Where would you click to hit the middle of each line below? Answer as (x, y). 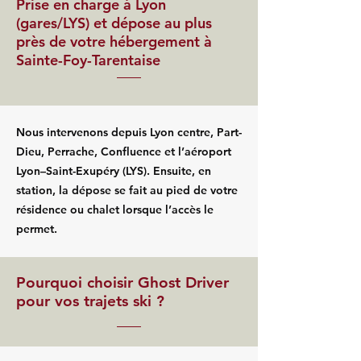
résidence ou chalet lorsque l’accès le (115, 210)
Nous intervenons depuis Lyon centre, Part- (129, 132)
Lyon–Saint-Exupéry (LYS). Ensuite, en (114, 171)
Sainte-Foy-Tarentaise (88, 60)
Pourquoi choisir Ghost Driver (122, 282)
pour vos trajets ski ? (90, 301)
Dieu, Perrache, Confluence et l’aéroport (124, 151)
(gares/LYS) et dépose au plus (114, 23)
